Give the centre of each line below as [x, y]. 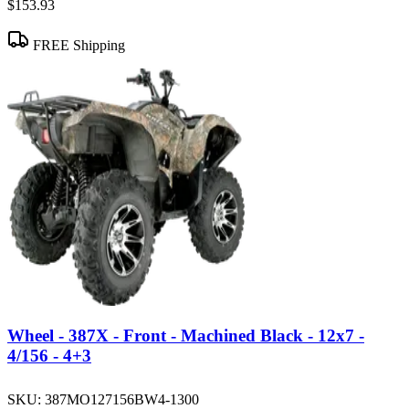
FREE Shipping [77, 45]
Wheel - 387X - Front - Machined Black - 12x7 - [186, 336]
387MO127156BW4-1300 [122, 399]
